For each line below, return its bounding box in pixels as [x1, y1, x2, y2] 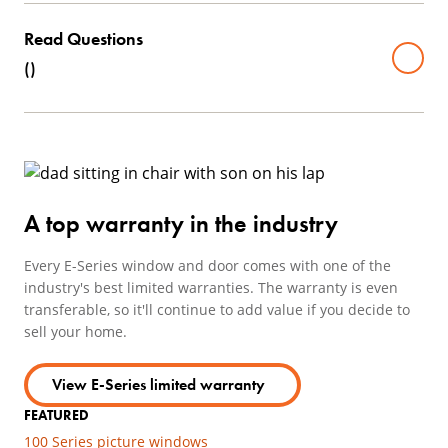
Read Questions [24, 27, 143, 50]
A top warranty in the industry [24, 208, 338, 239]
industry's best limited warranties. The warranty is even [24, 278, 398, 297]
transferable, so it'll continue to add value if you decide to [24, 300, 410, 319]
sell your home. [24, 322, 127, 341]
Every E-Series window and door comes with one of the [24, 256, 391, 275]
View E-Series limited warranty [52, 374, 265, 395]
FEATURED [24, 406, 89, 424]
